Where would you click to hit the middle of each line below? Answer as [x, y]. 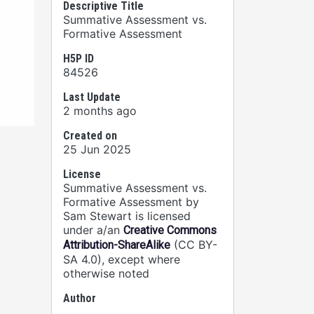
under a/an [93, 230]
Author [80, 298]
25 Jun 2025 [97, 149]
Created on [90, 136]
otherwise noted [106, 273]
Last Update [92, 97]
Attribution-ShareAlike [117, 245]
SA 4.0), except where [122, 259]
